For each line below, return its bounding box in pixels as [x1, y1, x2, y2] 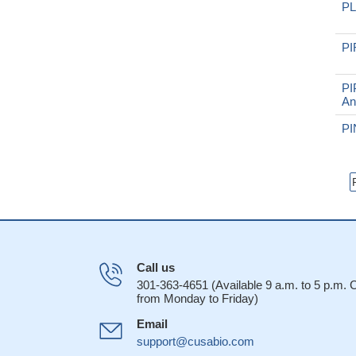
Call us [137, 261, 175, 274]
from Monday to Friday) [137, 292, 258, 305]
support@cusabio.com [137, 335, 254, 348]
